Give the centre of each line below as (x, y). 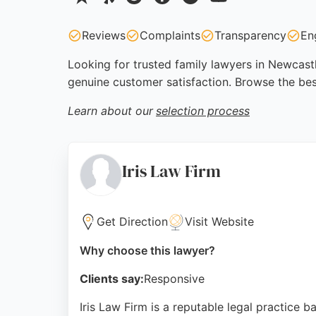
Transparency (250, 35)
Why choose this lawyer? (147, 250)
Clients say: (112, 279)
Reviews (104, 35)
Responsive (174, 279)
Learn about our (110, 111)
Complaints (170, 35)
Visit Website (219, 221)
